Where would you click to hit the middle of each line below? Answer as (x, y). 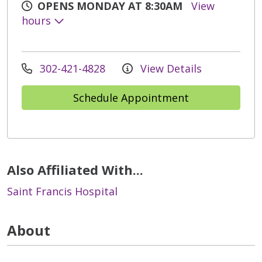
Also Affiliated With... (75, 169)
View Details (170, 68)
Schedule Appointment (131, 97)
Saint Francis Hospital (62, 191)
